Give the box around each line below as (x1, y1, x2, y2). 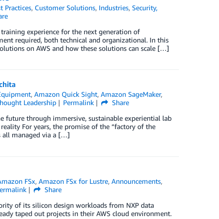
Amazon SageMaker (101, 90, 161, 98)
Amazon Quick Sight (34, 90, 98, 98)
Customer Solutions (35, 3, 96, 12)
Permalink (63, 98, 94, 107)
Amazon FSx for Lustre (39, 177, 109, 185)
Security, (132, 3, 158, 12)
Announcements (111, 177, 161, 185)
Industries (99, 3, 129, 12)
